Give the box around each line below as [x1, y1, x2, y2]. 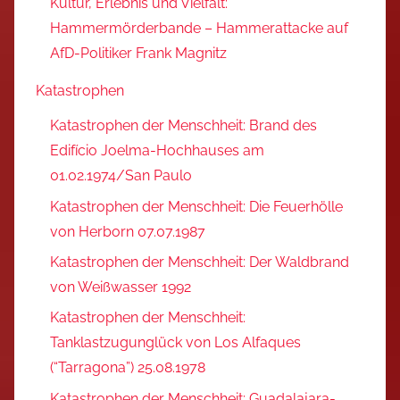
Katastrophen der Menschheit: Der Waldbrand [50, 253, 349, 271]
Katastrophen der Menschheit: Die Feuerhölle [50, 197, 343, 215]
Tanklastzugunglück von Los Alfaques [50, 334, 301, 352]
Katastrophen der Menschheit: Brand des [50, 117, 317, 135]
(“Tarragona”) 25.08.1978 [50, 359, 205, 377]
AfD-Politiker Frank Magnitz [50, 44, 227, 62]
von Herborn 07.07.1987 [50, 222, 205, 240]
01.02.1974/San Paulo [50, 167, 192, 185]
